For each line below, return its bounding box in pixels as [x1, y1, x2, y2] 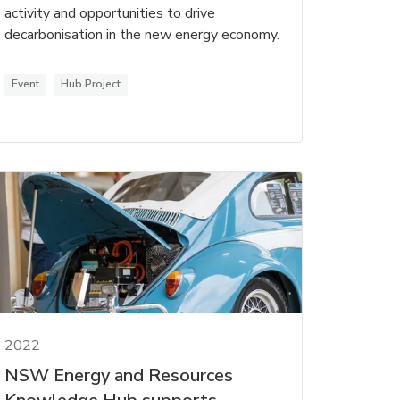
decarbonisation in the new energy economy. [4, 24, 279, 45]
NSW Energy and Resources [4, 363, 233, 388]
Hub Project [60, 76, 121, 91]
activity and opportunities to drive [4, 3, 215, 23]
